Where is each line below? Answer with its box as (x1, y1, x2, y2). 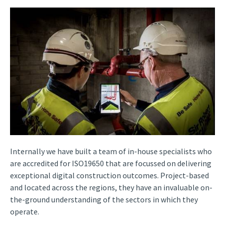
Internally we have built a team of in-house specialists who (10, 146, 212, 157)
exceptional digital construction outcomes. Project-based (10, 170, 209, 181)
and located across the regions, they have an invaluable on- (10, 182, 212, 193)
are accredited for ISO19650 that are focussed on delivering (10, 158, 211, 169)
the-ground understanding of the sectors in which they (10, 194, 198, 205)
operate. (10, 206, 39, 217)
